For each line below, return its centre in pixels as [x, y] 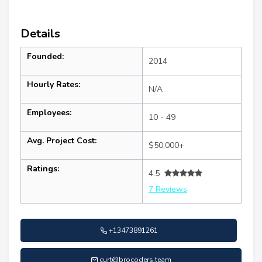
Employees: [49, 112]
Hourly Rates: [54, 84]
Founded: [45, 56]
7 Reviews [168, 189]
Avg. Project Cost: [62, 140]
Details [40, 33]
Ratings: [43, 168]
